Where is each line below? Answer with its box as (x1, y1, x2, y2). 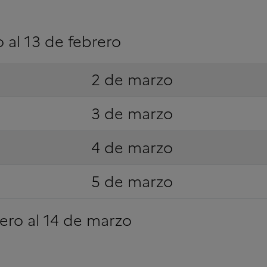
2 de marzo (91, 68, 173, 91)
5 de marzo (91, 170, 173, 193)
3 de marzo (91, 102, 173, 125)
